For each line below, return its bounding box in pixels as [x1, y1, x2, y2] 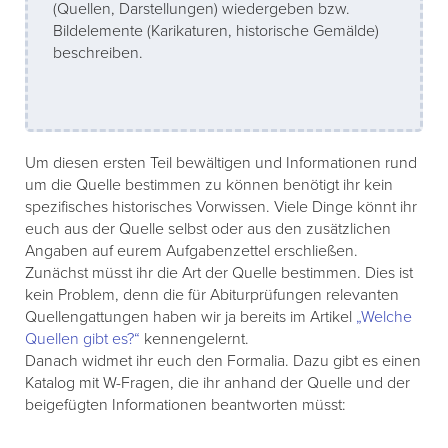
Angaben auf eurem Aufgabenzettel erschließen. [25, 241, 358, 262]
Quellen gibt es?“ [25, 329, 140, 350]
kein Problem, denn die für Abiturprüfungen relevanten [25, 285, 399, 306]
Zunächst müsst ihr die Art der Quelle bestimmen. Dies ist [25, 263, 413, 284]
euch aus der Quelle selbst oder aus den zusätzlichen [25, 219, 391, 240]
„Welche [356, 307, 412, 328]
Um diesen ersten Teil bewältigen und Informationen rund [25, 153, 417, 174]
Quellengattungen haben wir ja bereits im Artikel [25, 307, 356, 328]
